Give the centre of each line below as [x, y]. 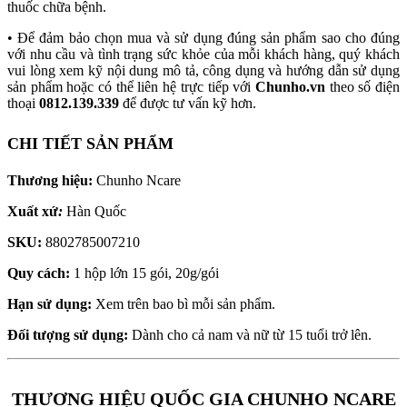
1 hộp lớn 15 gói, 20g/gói [146, 273]
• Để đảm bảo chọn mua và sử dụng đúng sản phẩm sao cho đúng [203, 37]
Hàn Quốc [98, 211]
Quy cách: [40, 273]
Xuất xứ [33, 211]
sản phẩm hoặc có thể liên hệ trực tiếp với [131, 86]
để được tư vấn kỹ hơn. [189, 103]
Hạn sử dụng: [51, 303]
